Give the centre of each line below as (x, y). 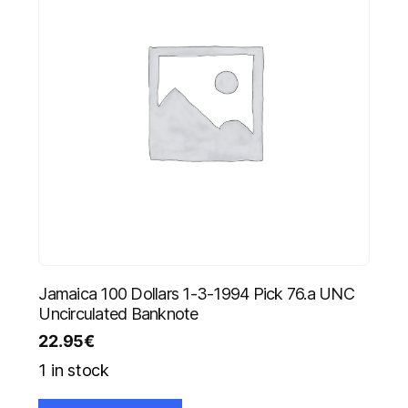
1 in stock (74, 371)
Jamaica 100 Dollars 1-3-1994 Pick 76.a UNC (196, 294)
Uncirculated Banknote (118, 314)
